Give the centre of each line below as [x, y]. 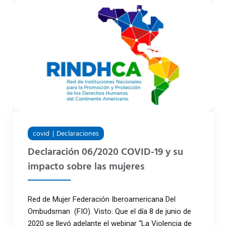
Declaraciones [78, 134]
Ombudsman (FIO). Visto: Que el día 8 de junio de [109, 211]
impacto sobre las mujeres [86, 167]
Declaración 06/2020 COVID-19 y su [105, 152]
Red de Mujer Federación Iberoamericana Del [102, 199]
